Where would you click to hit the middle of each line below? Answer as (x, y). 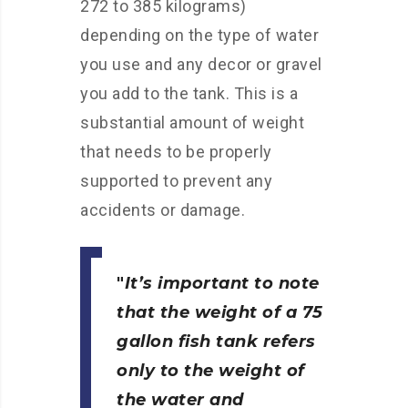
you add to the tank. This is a (189, 93)
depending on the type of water (199, 35)
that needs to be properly (176, 152)
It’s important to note (222, 283)
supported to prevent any (176, 181)
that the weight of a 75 (220, 312)
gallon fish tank (187, 342)
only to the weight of (211, 371)
